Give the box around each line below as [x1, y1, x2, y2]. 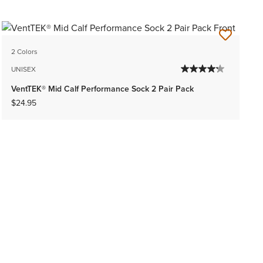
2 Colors [11, 46, 38, 58]
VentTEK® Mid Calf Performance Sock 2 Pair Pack [11, 83, 194, 96]
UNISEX [11, 64, 36, 75]
